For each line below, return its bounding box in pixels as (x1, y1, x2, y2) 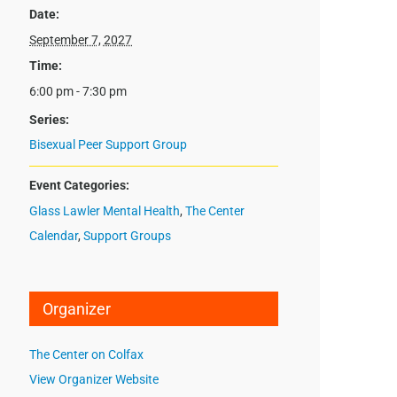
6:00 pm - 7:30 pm (29, 83, 128, 98)
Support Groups (83, 228, 172, 243)
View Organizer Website (29, 371, 160, 386)
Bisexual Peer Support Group (29, 136, 188, 152)
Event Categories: (29, 177, 130, 192)
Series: (29, 112, 70, 127)
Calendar (29, 228, 79, 243)
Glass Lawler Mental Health (29, 203, 181, 218)
